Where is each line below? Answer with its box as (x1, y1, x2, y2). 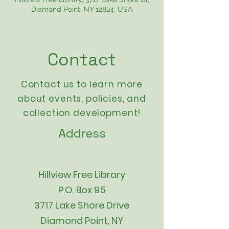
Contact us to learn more (20, 78, 143, 90)
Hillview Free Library (38, 168, 125, 181)
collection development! (22, 107, 141, 119)
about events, (17, 93, 86, 105)
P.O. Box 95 (58, 184, 106, 196)
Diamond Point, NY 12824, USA (31, 5, 132, 13)
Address (58, 125, 106, 141)
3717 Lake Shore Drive (34, 199, 129, 212)
